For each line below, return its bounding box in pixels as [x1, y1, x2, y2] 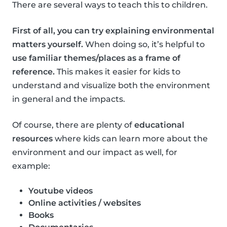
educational [134, 120, 184, 130]
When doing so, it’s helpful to [83, 40, 205, 50]
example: [12, 161, 50, 171]
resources [12, 134, 53, 144]
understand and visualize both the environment [12, 81, 210, 91]
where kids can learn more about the [53, 134, 208, 144]
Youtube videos [28, 186, 93, 196]
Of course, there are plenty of [12, 120, 134, 130]
